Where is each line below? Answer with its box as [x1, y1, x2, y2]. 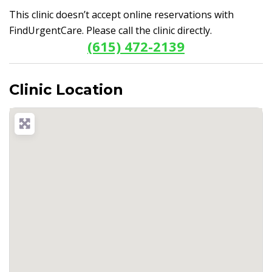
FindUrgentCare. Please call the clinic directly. [9, 24, 212, 37]
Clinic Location [9, 81, 123, 98]
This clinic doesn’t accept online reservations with [9, 8, 234, 21]
